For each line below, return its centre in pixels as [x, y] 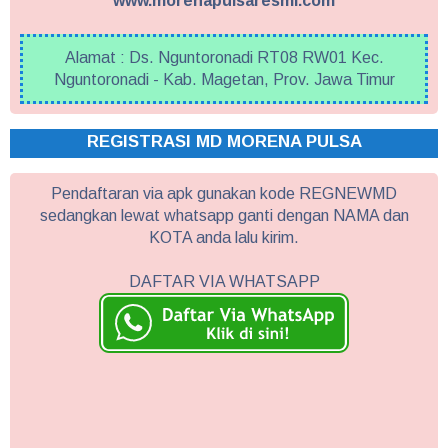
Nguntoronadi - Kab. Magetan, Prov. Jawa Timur [224, 79]
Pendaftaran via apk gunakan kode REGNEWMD [224, 193]
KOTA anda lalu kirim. [224, 237]
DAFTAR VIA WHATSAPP [224, 281]
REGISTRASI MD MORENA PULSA [224, 141]
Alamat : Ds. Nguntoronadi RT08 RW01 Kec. [224, 57]
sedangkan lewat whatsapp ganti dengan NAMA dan [224, 215]
